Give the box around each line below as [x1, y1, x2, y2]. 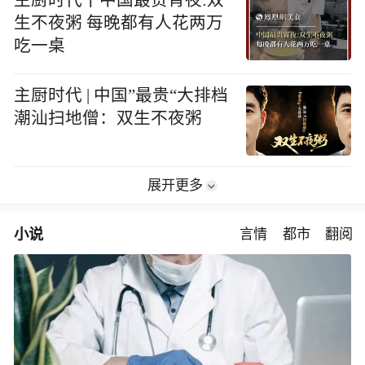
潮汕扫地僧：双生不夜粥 [14, 108, 203, 127]
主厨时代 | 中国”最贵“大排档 [14, 86, 229, 104]
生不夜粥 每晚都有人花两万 [14, 13, 224, 32]
